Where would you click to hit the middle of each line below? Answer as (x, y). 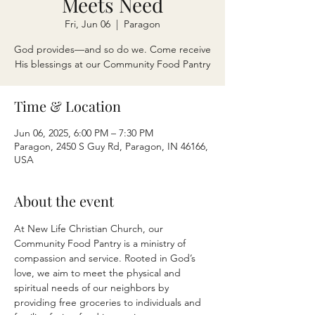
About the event (64, 201)
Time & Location (67, 106)
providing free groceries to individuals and (109, 302)
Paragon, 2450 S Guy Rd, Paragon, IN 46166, (111, 146)
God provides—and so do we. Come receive (112, 49)
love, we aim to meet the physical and (99, 273)
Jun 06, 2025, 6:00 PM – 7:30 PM (84, 133)
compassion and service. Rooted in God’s (106, 258)
